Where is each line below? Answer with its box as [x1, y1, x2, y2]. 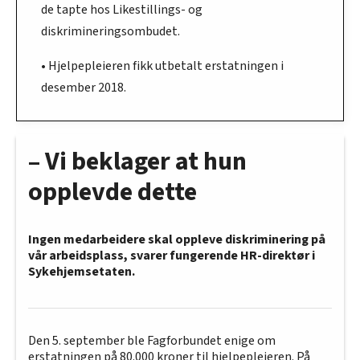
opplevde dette [28, 174, 197, 211]
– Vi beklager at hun [28, 143, 247, 181]
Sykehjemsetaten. [28, 263, 135, 281]
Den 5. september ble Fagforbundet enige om [28, 332, 276, 350]
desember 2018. [41, 79, 127, 97]
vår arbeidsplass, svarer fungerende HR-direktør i [28, 247, 315, 265]
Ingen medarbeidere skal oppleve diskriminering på [28, 231, 325, 249]
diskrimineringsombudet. [41, 22, 181, 41]
